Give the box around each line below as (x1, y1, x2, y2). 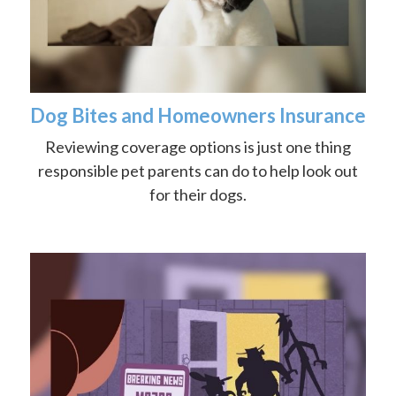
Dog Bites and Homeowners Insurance (30, 103, 366, 127)
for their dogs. (149, 184, 247, 204)
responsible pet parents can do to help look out (38, 160, 358, 180)
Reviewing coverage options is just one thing (45, 136, 351, 156)
